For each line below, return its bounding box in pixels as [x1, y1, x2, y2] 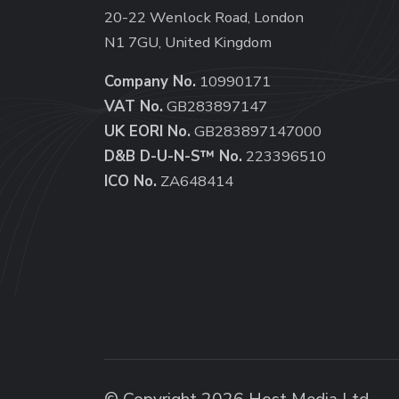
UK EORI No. [104, 121, 191, 142]
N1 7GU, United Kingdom [104, 32, 272, 53]
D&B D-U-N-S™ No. [104, 146, 242, 167]
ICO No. [104, 171, 157, 192]
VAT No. [104, 96, 163, 118]
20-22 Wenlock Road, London [104, 7, 304, 28]
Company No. [104, 71, 196, 93]
